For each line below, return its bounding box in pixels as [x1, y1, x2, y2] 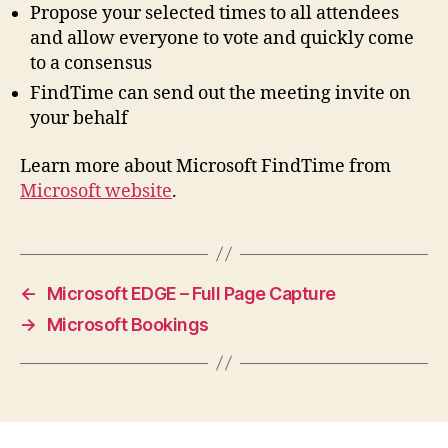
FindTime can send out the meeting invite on [30, 82, 411, 106]
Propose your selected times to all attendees [30, 2, 399, 26]
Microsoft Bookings [46, 313, 209, 335]
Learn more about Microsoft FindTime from [20, 154, 391, 178]
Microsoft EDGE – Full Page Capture [46, 282, 336, 304]
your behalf [30, 107, 128, 131]
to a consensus [30, 52, 152, 76]
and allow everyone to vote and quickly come [30, 27, 414, 51]
